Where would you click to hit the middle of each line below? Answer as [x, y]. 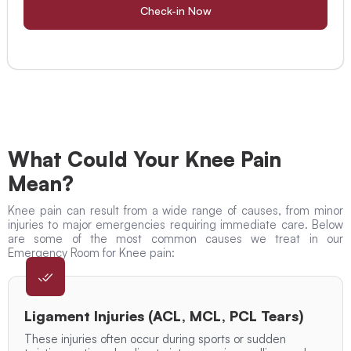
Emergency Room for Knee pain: [91, 253]
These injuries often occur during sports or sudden [155, 339]
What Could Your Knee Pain [145, 159]
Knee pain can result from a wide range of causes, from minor [175, 211]
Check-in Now [175, 11]
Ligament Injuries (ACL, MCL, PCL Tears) [164, 316]
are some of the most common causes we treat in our [175, 239]
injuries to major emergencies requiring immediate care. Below [175, 225]
